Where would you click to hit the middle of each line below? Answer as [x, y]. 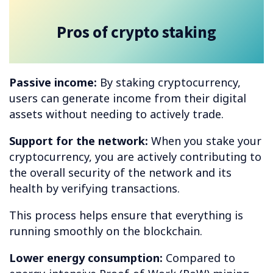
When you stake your [205, 141]
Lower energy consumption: [87, 258]
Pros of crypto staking [136, 32]
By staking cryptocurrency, [169, 83]
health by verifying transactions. [94, 189]
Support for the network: [79, 141]
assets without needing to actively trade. [116, 114]
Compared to [200, 258]
